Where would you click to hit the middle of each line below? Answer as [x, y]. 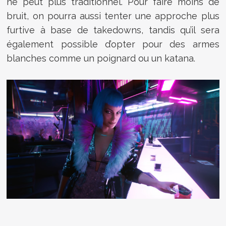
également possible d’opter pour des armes [113, 44]
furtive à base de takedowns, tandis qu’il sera [113, 30]
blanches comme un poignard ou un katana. [101, 58]
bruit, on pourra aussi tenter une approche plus [113, 16]
